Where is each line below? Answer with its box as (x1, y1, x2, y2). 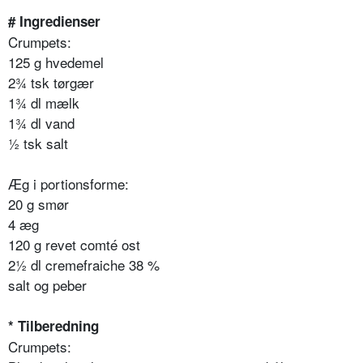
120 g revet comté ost (8, 233, 140, 254)
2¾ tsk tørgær (8, 71, 94, 92)
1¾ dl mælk (8, 92, 79, 113)
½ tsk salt (8, 132, 68, 153)
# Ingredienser (8, 11, 100, 31)
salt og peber (8, 274, 87, 295)
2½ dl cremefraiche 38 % (8, 254, 160, 275)
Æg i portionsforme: (8, 173, 129, 194)
